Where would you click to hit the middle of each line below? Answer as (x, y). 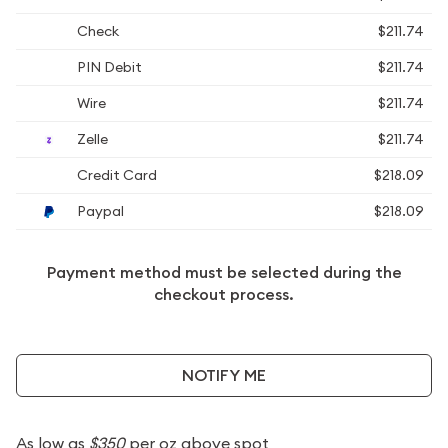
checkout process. (224, 294)
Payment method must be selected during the (224, 272)
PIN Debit (108, 67)
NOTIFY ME (224, 375)
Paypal (99, 211)
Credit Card (115, 175)
